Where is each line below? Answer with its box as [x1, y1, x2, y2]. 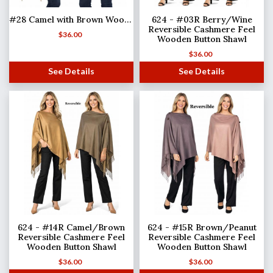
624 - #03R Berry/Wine [151, 13, 252, 25]
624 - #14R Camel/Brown [18, 222, 125, 233]
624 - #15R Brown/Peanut [147, 222, 257, 233]
